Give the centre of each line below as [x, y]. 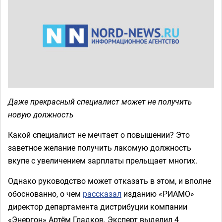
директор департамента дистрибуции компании [98, 206]
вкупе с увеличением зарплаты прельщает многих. [103, 160]
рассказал [102, 194]
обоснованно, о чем [45, 194]
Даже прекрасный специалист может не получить [100, 101]
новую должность [41, 114]
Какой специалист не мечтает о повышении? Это [99, 135]
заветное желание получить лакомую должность [100, 147]
